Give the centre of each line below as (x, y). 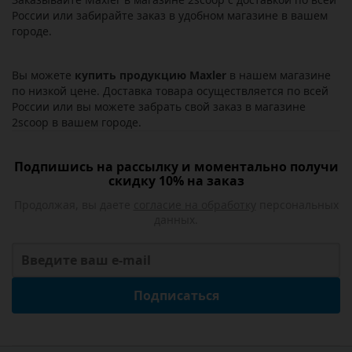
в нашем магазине (279, 75)
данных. (176, 220)
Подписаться (176, 295)
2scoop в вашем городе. (77, 122)
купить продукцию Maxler (150, 75)
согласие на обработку (194, 205)
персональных (297, 205)
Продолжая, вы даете (73, 205)
